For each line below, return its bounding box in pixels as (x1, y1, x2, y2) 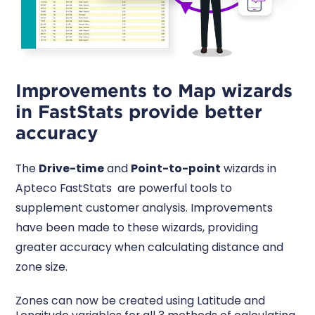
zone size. (15, 259, 68, 275)
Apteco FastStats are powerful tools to (15, 181, 233, 196)
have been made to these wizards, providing (15, 220, 259, 236)
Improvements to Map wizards (15, 79, 293, 101)
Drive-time (39, 161, 105, 176)
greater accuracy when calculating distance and (15, 240, 284, 255)
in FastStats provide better (15, 100, 263, 122)
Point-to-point (131, 161, 221, 176)
